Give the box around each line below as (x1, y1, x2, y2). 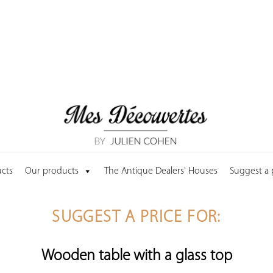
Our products (25, 166, 79, 176)
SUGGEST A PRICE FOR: (52, 210, 221, 226)
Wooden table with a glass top (41, 249, 232, 264)
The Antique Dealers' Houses (104, 166, 218, 176)
